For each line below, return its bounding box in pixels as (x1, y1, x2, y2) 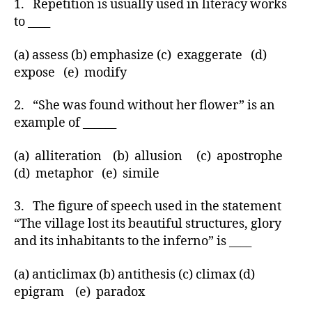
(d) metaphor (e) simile (14, 165, 159, 182)
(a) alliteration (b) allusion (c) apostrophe (14, 148, 288, 164)
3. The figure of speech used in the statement (14, 198, 281, 214)
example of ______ (14, 115, 116, 131)
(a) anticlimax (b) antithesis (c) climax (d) (14, 266, 255, 283)
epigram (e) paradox (14, 283, 145, 300)
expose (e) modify (14, 64, 127, 81)
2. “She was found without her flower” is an (14, 97, 275, 114)
